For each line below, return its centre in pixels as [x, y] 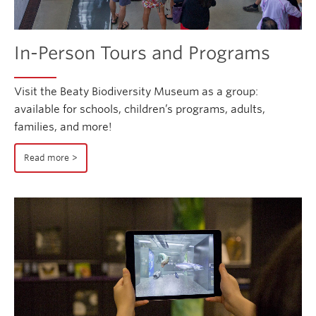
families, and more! [63, 127]
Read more [47, 158]
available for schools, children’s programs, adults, [140, 109]
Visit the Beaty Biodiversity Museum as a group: [136, 91]
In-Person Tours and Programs [142, 53]
